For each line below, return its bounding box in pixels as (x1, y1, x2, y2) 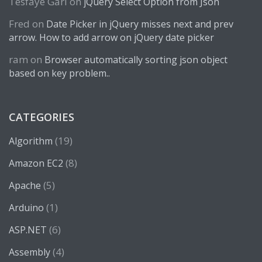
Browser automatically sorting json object (44, 53, 227, 66)
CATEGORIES (9, 110, 74, 124)
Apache (9, 179, 41, 192)
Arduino (9, 201, 44, 214)
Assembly (9, 246, 50, 258)
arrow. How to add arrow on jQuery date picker (9, 31, 214, 44)
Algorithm (9, 135, 53, 147)
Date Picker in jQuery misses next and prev (46, 18, 233, 30)
